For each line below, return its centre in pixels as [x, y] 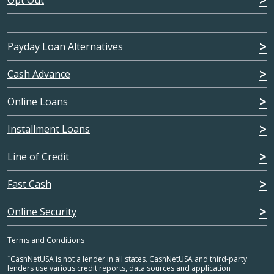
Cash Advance [39, 74]
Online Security [42, 212]
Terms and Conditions [46, 240]
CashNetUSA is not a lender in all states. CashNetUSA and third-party [129, 259]
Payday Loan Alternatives [65, 47]
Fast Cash [29, 184]
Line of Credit [38, 157]
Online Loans [38, 102]
